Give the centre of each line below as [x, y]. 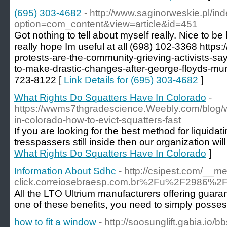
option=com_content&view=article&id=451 [106, 24]
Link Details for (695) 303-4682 [131, 80]
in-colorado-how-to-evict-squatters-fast [98, 120]
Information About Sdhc [65, 171]
